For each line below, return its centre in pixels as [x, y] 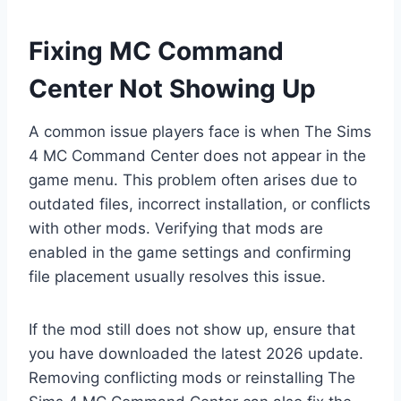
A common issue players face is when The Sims [200, 132]
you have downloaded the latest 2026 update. [196, 354]
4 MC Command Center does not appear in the [197, 156]
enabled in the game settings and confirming [190, 253]
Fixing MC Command [156, 51]
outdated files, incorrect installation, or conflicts [200, 205]
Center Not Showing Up [172, 89]
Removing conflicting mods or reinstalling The [192, 378]
